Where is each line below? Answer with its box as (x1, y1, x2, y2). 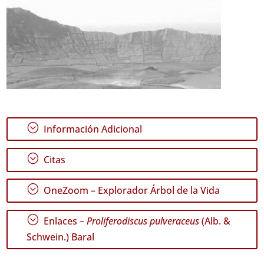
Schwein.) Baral (27, 230, 95, 244)
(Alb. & (199, 214, 231, 228)
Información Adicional (41, 122, 143, 136)
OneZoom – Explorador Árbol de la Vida (41, 184, 220, 197)
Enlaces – (41, 214, 87, 228)
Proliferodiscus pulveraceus (87, 214, 200, 228)
